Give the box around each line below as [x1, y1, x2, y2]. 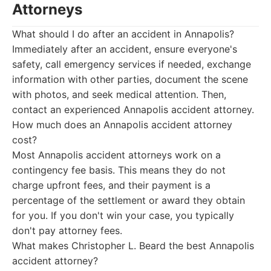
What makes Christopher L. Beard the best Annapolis [12, 240, 254, 252]
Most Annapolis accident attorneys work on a [12, 149, 221, 161]
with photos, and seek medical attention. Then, [12, 88, 226, 100]
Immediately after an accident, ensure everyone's [12, 43, 237, 55]
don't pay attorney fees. [12, 224, 122, 237]
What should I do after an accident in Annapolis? [12, 28, 234, 40]
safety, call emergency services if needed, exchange [12, 58, 251, 70]
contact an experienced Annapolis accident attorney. [12, 103, 254, 116]
